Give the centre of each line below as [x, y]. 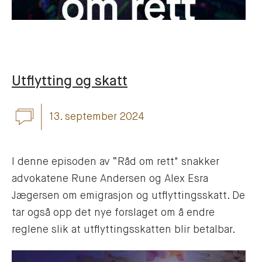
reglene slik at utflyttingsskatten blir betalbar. [124, 230]
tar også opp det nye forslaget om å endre [113, 213]
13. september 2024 [97, 117]
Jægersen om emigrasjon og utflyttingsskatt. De [128, 196]
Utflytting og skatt [70, 82]
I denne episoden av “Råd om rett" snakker [116, 162]
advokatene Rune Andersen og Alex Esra [110, 179]
